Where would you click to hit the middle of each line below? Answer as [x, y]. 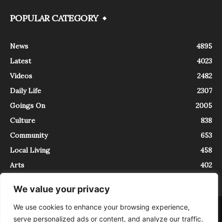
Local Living [30, 150]
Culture [23, 120]
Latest [21, 61]
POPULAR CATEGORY [54, 18]
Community [29, 135]
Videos [21, 76]
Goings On [28, 105]
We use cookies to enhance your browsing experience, [102, 207]
